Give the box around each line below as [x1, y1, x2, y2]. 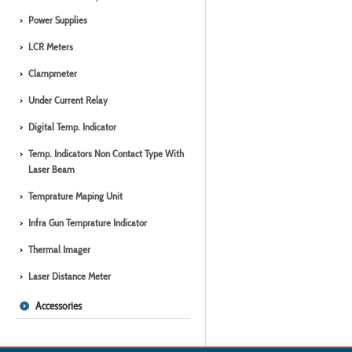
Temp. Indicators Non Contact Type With [28, 147, 184, 160]
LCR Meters [28, 40, 73, 53]
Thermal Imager [28, 243, 90, 256]
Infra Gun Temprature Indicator [28, 216, 147, 229]
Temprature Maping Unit [28, 189, 123, 203]
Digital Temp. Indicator [28, 120, 116, 134]
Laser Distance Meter [28, 269, 111, 283]
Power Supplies [28, 13, 87, 27]
